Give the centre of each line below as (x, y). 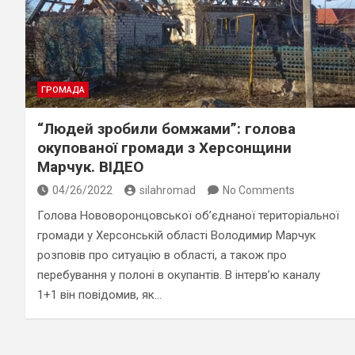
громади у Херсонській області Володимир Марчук (177, 235)
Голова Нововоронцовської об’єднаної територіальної (188, 215)
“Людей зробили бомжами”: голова (166, 128)
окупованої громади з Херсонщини (164, 147)
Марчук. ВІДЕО (90, 166)
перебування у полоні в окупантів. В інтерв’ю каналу (179, 275)
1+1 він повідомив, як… (99, 294)
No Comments (259, 190)
